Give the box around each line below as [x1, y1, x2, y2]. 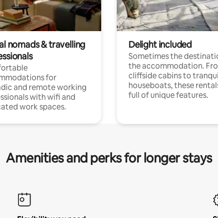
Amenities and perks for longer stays [6, 149, 212, 166]
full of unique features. [128, 90, 208, 100]
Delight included [128, 38, 192, 50]
